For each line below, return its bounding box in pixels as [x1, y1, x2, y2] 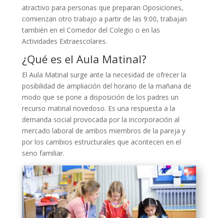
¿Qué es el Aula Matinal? [21, 52, 146, 67]
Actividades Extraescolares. [21, 36, 107, 46]
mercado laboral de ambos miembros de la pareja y [21, 126, 185, 136]
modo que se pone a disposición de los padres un [21, 92, 179, 102]
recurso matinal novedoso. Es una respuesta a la [21, 104, 175, 113]
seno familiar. [21, 148, 64, 158]
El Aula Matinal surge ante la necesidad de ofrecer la [21, 70, 186, 80]
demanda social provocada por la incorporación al [21, 115, 180, 125]
